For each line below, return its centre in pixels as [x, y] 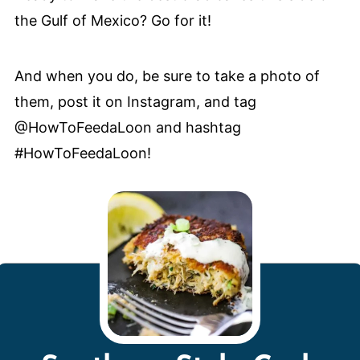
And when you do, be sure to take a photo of [167, 76]
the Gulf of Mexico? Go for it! [112, 20]
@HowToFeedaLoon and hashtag [127, 127]
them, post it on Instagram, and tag [135, 101]
